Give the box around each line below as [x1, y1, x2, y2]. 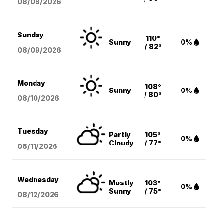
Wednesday [18, 175, 59, 184]
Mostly [109, 179, 134, 187]
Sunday [18, 31, 44, 39]
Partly [109, 130, 131, 139]
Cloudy [109, 139, 134, 147]
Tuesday [18, 127, 49, 136]
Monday [18, 79, 46, 88]
